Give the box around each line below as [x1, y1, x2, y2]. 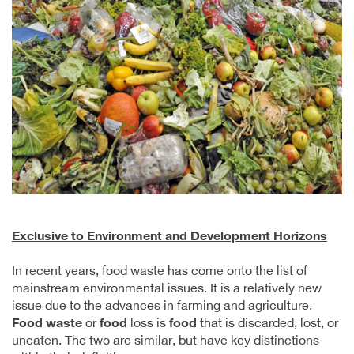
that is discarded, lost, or [197, 316, 338, 332]
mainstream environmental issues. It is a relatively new [12, 281, 322, 297]
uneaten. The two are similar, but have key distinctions [12, 333, 319, 349]
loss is [127, 316, 169, 332]
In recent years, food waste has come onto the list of [12, 264, 307, 280]
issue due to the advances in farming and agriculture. [12, 299, 312, 314]
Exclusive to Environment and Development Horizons [12, 229, 327, 245]
